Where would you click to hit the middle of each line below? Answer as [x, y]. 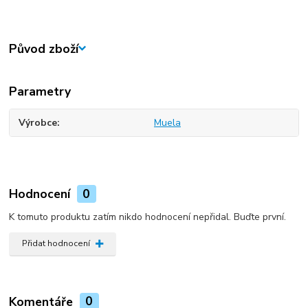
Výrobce [38, 123]
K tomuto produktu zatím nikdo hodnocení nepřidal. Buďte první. [148, 217]
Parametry [40, 92]
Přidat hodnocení [56, 244]
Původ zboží [44, 48]
